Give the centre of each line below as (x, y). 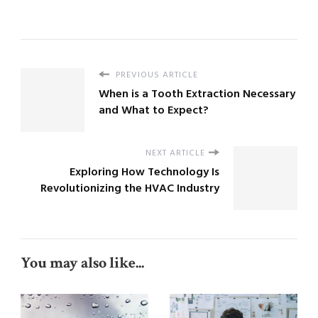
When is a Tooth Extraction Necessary (197, 94)
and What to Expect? (154, 110)
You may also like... (82, 263)
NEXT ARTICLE (175, 153)
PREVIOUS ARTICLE (155, 75)
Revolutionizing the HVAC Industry (130, 188)
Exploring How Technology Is (144, 172)
